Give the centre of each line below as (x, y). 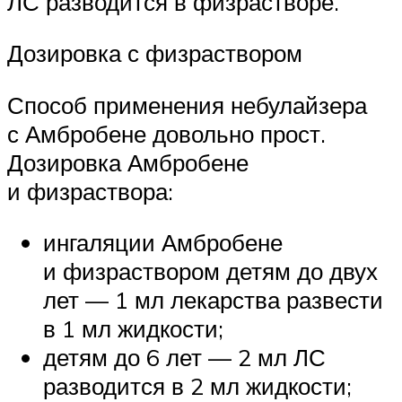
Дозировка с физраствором (155, 53)
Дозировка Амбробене (128, 162)
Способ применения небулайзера (187, 105)
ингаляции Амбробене (163, 243)
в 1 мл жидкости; (133, 329)
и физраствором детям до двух (210, 271)
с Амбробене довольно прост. (166, 133)
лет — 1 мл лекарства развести (213, 300)
